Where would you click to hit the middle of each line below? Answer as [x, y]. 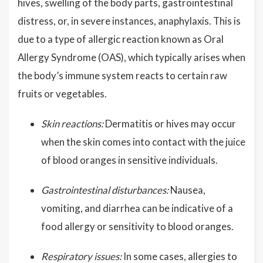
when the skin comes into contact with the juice [143, 142]
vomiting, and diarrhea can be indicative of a [137, 208]
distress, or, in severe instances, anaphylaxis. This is [129, 21]
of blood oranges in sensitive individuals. [129, 160]
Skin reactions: [72, 124]
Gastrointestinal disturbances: [105, 190]
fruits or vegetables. [62, 94]
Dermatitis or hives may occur [170, 124]
